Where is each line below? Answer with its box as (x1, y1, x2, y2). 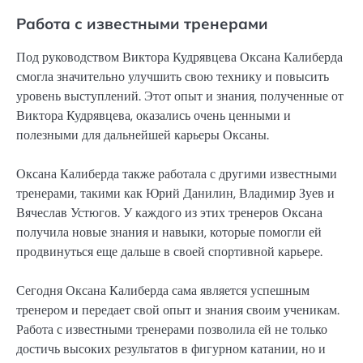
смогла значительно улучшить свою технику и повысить (16, 67, 329, 85)
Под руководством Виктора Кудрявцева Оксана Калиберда (16, 48, 343, 66)
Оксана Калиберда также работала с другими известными (16, 164, 337, 182)
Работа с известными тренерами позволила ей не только (16, 320, 327, 338)
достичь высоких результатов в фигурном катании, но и (16, 340, 326, 357)
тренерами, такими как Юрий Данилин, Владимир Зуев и (16, 184, 335, 202)
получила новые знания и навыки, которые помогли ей (16, 223, 322, 241)
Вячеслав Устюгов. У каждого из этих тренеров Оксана (16, 203, 322, 221)
